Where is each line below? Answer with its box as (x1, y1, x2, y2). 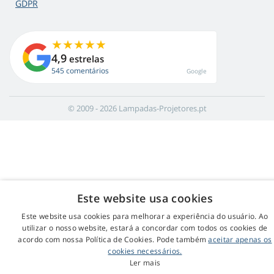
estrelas (67, 53, 104, 65)
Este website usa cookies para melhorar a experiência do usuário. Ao (21, 211, 268, 221)
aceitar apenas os (208, 234, 272, 245)
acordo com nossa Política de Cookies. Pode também (18, 234, 209, 245)
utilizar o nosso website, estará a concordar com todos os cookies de (22, 223, 268, 233)
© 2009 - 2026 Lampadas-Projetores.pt (67, 103, 207, 114)
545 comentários (51, 65, 109, 76)
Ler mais (129, 257, 161, 268)
